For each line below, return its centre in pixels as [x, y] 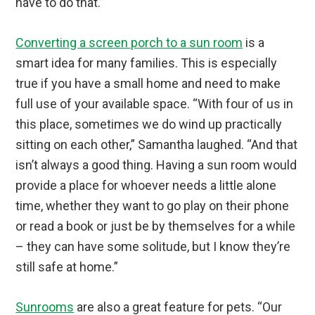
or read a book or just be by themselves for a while [156, 226]
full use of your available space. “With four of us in [155, 103]
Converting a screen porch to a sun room [129, 42]
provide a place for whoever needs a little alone [146, 185]
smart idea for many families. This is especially [147, 63]
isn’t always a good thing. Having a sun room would [156, 165]
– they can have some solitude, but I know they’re [153, 246]
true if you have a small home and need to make [148, 83]
